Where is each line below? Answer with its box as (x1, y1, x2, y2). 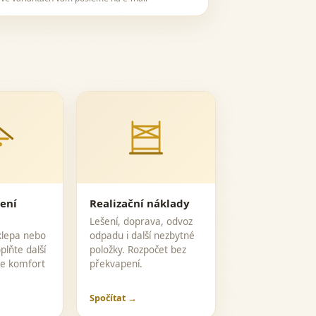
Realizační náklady (90, 196, 190, 210)
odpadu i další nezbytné (90, 229, 195, 242)
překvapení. (90, 257, 143, 270)
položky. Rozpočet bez (90, 243, 187, 256)
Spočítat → (90, 292, 138, 304)
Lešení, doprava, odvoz (90, 215, 193, 228)
